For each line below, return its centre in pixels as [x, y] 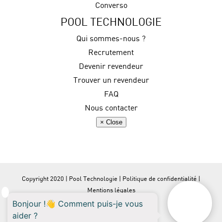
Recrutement [111, 52]
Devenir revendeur [111, 66]
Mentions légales [111, 190]
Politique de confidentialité [160, 179]
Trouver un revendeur [111, 80]
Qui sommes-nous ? [111, 38]
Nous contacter [111, 108]
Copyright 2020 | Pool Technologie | [72, 179]
